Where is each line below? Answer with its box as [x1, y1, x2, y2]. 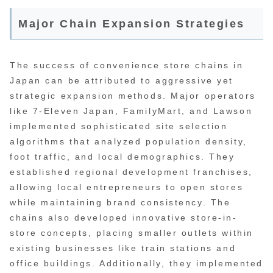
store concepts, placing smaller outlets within [10, 227, 253, 238]
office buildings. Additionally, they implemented [10, 258, 263, 268]
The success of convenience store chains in [10, 60, 244, 70]
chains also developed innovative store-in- [10, 212, 238, 222]
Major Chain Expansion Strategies [18, 18, 245, 30]
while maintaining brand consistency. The [10, 197, 231, 207]
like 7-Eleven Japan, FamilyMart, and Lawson [10, 105, 253, 116]
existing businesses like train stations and [10, 243, 236, 253]
